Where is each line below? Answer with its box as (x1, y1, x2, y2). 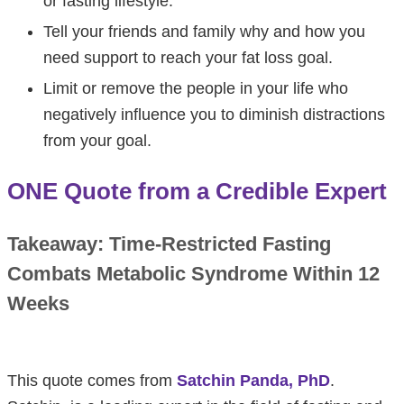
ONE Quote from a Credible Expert (7, 177, 387, 205)
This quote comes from (7, 371, 177, 390)
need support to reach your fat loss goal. (43, 48, 333, 67)
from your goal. (43, 131, 151, 150)
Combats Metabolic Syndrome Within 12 (7, 262, 380, 285)
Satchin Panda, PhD (177, 371, 330, 390)
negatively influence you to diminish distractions (43, 105, 385, 124)
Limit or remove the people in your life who (43, 78, 348, 97)
